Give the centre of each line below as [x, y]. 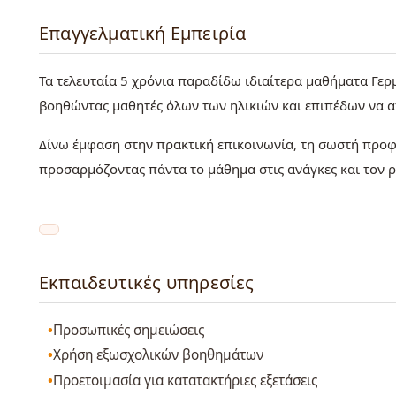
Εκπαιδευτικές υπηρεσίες [147, 283]
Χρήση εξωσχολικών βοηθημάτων [159, 355]
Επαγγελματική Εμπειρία [143, 34]
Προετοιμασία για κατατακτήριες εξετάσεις [186, 381]
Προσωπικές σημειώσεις [129, 330]
